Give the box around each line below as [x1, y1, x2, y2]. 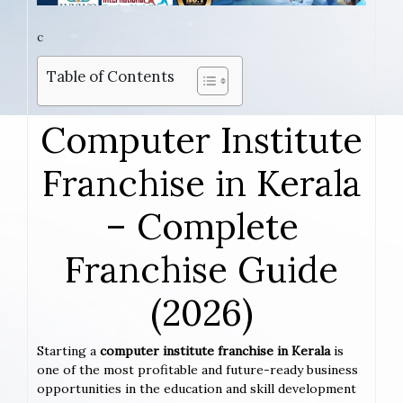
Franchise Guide [65, 246, 338, 293]
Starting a [37, 343, 100, 360]
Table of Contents [47, 67, 175, 87]
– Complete [104, 203, 299, 250]
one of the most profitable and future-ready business [37, 362, 358, 379]
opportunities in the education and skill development [37, 381, 356, 398]
